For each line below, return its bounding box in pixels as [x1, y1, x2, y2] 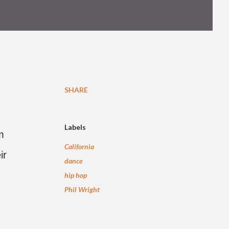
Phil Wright [64, 185, 100, 194]
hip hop [64, 171, 87, 179]
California [64, 142, 94, 151]
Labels [64, 123, 86, 131]
